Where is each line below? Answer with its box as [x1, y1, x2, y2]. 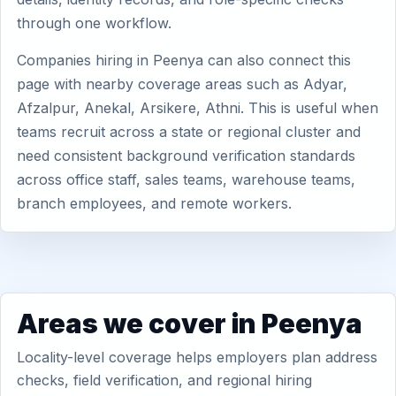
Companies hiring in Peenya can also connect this [17, 51, 351, 69]
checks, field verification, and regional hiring [17, 371, 312, 389]
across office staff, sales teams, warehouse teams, [17, 171, 355, 188]
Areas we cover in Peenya [17, 308, 362, 339]
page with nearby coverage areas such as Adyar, [17, 75, 347, 93]
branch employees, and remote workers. [17, 194, 292, 212]
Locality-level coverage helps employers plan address [17, 348, 377, 366]
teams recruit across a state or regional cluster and [17, 123, 361, 141]
